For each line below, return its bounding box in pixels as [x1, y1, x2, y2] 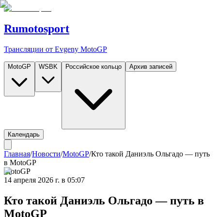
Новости [32, 149, 61, 158]
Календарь [8, 130, 40, 138]
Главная [4, 149, 30, 158]
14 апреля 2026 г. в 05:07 [4, 175, 85, 184]
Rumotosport [4, 22, 69, 35]
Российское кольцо [65, 62, 122, 70]
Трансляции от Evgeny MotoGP [4, 45, 107, 53]
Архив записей [129, 62, 172, 70]
